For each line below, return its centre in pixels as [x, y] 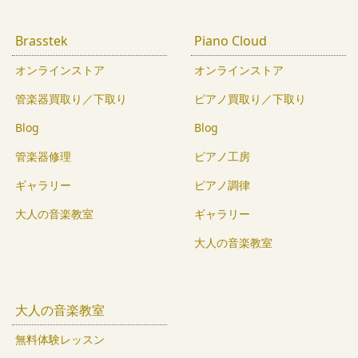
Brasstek [42, 41]
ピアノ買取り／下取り [250, 99]
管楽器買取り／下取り [71, 99]
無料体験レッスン [60, 340]
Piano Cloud [231, 41]
